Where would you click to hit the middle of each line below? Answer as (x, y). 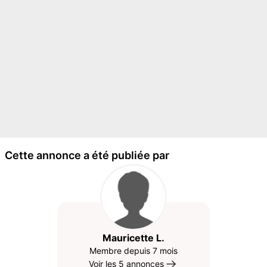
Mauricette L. (133, 238)
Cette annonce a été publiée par (87, 155)
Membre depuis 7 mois (133, 251)
